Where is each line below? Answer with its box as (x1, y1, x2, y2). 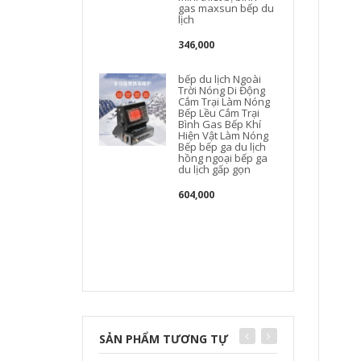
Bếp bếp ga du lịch (178, 139, 267, 154)
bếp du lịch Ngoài (178, 72, 262, 86)
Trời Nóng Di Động (178, 83, 266, 98)
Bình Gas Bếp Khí (178, 117, 262, 131)
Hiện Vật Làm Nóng (178, 128, 269, 143)
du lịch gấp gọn (178, 162, 251, 176)
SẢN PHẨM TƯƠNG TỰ (99, 331, 228, 346)
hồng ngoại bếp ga (178, 151, 268, 165)
